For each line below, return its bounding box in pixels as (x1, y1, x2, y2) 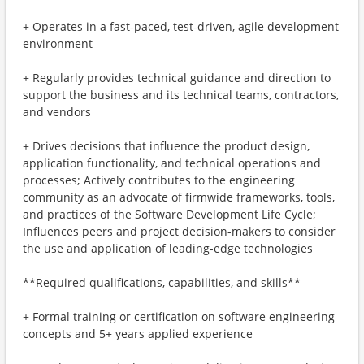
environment (23, 36, 93, 51)
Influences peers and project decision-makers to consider (23, 223, 336, 239)
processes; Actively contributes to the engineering (23, 172, 295, 188)
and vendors (23, 104, 91, 119)
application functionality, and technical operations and (23, 155, 321, 171)
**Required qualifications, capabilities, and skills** (23, 275, 301, 290)
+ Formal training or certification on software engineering (23, 309, 335, 324)
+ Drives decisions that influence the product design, (23, 138, 310, 154)
